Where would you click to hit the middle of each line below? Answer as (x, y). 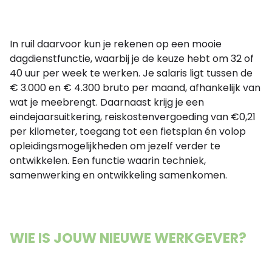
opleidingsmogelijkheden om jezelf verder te (115, 146)
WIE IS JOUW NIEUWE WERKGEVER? (128, 238)
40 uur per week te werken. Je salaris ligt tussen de (131, 73)
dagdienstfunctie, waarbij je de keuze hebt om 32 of (132, 59)
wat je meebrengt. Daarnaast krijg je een (107, 102)
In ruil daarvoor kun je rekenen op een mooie (116, 44)
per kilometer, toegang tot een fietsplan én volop (128, 131)
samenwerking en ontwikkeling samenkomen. (118, 175)
